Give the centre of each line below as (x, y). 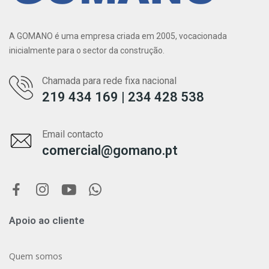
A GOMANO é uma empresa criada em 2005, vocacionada (118, 36)
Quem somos (36, 256)
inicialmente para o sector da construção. (87, 51)
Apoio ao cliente (47, 221)
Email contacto (73, 134)
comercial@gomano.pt (110, 151)
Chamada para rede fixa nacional (109, 81)
